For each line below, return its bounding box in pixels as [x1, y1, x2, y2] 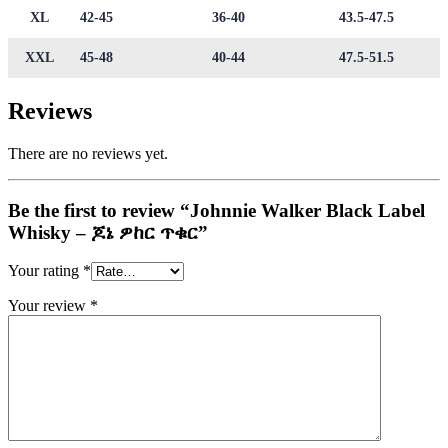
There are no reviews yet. [8, 144, 168, 162]
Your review [8, 297, 90, 315]
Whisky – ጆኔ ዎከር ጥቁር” [8, 221, 208, 243]
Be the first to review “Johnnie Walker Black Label [8, 199, 425, 221]
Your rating [8, 262, 83, 280]
